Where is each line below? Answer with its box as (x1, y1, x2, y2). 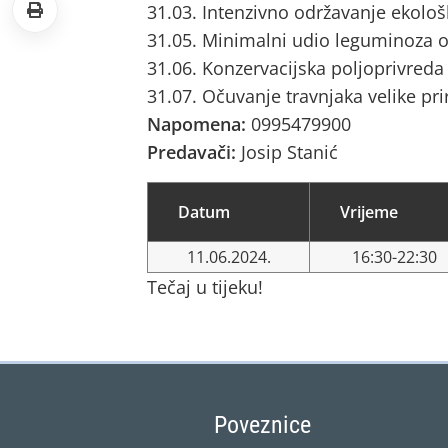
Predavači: (147, 140, 241, 164)
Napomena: (147, 112, 251, 136)
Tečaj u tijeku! (147, 275, 263, 299)
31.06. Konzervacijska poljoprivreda (147, 56, 444, 80)
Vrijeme (340, 201, 398, 223)
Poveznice (213, 411, 311, 439)
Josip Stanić (241, 140, 338, 164)
